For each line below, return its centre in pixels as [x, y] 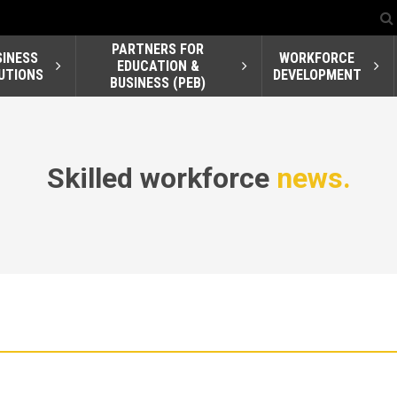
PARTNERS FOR [158, 50]
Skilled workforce [161, 179]
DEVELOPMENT [317, 74]
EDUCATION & [158, 66]
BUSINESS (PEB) [158, 83]
